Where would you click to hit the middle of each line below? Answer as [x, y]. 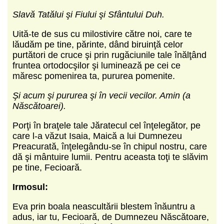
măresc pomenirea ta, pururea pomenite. [94, 76]
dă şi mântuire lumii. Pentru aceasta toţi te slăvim [110, 157]
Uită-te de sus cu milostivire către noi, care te [102, 34]
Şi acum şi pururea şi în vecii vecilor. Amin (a [101, 95]
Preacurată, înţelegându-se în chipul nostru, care [110, 146]
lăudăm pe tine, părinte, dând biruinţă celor [98, 44]
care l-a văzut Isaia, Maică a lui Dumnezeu [97, 136]
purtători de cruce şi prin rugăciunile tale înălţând [109, 55]
